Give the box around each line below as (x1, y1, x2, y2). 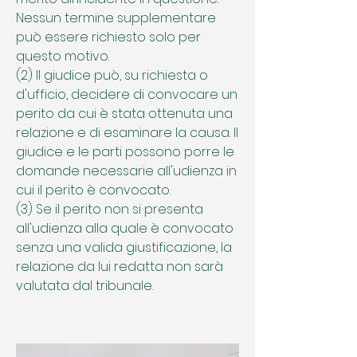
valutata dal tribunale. (16, 277, 153, 295)
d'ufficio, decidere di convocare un (16, 85, 237, 104)
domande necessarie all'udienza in (16, 162, 237, 180)
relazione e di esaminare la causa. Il (16, 124, 238, 142)
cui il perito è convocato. (16, 181, 171, 199)
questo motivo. (16, 47, 109, 65)
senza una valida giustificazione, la (16, 238, 232, 257)
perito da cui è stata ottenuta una (16, 104, 233, 123)
